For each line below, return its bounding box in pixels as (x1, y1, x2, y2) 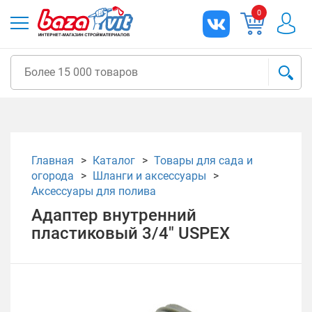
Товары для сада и (154, 154, 253, 167)
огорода (31, 169, 74, 182)
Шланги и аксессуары (93, 169, 206, 182)
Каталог (93, 154, 135, 167)
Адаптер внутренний (31, 205, 196, 225)
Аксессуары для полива (31, 185, 156, 198)
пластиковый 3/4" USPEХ (31, 224, 230, 243)
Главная (31, 154, 74, 167)
